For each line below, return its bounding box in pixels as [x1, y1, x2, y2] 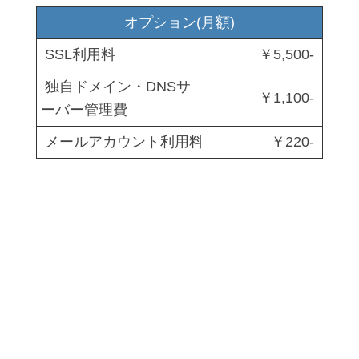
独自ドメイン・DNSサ [41, 78, 191, 95]
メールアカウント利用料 [41, 133, 204, 150]
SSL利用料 [41, 46, 115, 63]
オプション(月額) [124, 14, 235, 30]
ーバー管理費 [41, 101, 127, 118]
